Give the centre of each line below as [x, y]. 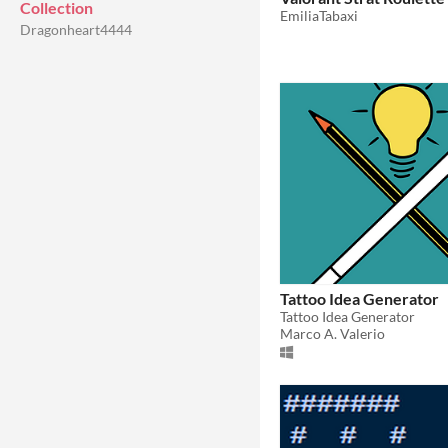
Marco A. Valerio [332, 333]
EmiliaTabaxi [319, 15]
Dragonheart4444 [76, 29]
